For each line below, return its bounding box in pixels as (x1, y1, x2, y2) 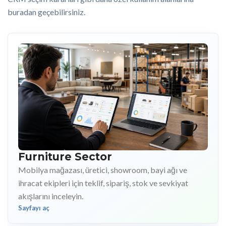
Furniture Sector (18, 150, 112, 163)
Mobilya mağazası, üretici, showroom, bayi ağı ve (18, 164, 187, 175)
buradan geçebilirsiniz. (8, 7, 85, 17)
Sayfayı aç (18, 203, 49, 212)
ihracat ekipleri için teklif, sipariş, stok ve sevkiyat (18, 178, 188, 188)
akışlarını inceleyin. (18, 191, 83, 201)
